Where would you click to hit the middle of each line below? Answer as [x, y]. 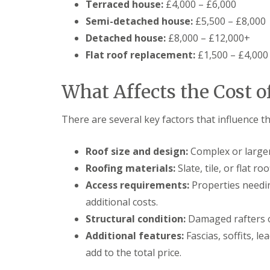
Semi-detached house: [139, 21]
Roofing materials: [130, 168]
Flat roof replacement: [140, 55]
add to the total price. [133, 253]
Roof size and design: [137, 151]
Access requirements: [137, 185]
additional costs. [122, 202]
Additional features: [135, 236]
